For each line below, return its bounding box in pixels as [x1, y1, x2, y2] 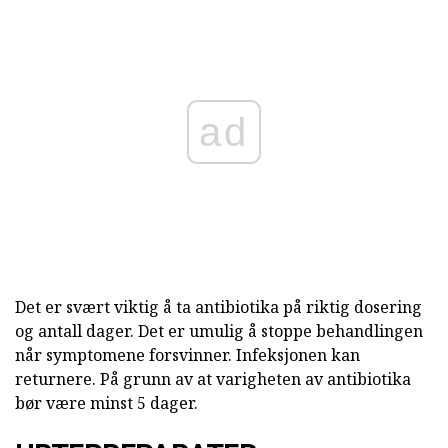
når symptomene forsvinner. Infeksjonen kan [15, 343, 360, 366]
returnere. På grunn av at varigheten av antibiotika [15, 367, 411, 390]
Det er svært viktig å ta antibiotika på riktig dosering [15, 295, 422, 318]
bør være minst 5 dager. [15, 391, 198, 414]
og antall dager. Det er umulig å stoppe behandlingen [15, 319, 423, 342]
